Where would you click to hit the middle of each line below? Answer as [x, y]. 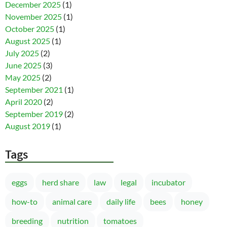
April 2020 [24, 101]
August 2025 [28, 41]
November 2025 [33, 16]
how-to [25, 201]
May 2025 [23, 77]
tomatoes [120, 220]
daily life [121, 201]
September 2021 [34, 89]
